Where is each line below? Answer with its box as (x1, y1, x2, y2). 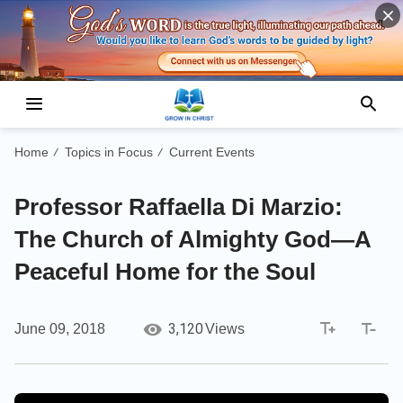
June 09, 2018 (14, 320, 105, 336)
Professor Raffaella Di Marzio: (14, 193, 343, 220)
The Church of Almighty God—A (14, 225, 371, 253)
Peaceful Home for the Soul (14, 257, 316, 285)
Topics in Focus (65, 144, 153, 159)
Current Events (169, 144, 255, 159)
